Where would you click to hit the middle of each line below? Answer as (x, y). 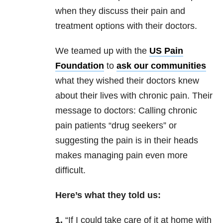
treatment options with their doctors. (126, 26)
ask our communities (161, 66)
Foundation (80, 66)
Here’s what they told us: (108, 195)
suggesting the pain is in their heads (127, 141)
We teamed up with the (102, 51)
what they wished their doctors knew (127, 81)
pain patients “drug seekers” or (116, 126)
